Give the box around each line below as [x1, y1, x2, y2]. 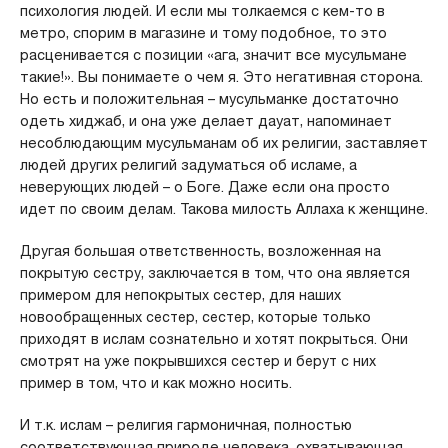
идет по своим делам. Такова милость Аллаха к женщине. [19, 200, 428, 219]
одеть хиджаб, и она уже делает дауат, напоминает [19, 112, 392, 131]
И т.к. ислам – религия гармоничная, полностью [19, 416, 352, 435]
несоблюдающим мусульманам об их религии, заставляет [19, 134, 428, 153]
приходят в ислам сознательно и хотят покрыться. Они [19, 330, 408, 349]
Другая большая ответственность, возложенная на [19, 242, 381, 261]
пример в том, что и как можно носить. [19, 374, 292, 393]
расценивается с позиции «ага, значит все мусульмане [19, 46, 407, 65]
